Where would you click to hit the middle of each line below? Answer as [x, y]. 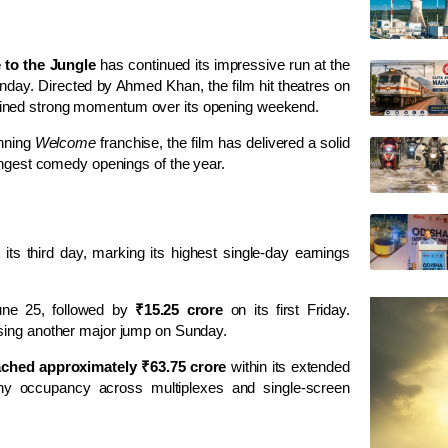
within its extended [288, 366]
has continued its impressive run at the [222, 64]
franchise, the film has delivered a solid [222, 142]
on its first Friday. [286, 309]
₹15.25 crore [179, 309]
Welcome [65, 142]
